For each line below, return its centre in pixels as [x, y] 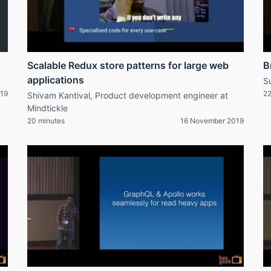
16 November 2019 [212, 121]
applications [56, 80]
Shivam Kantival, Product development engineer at [128, 96]
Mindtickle [47, 108]
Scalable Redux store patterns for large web [128, 66]
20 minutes [46, 121]
